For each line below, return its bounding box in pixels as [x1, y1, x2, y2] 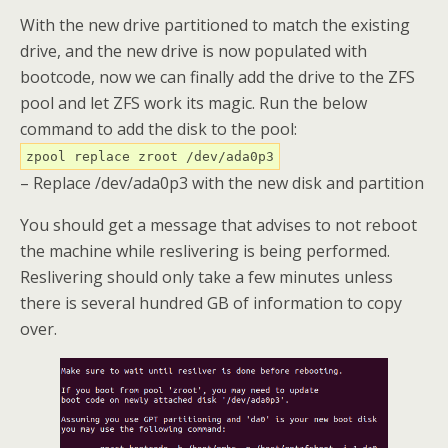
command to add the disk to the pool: [20, 117, 297, 140]
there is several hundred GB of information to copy [20, 291, 402, 314]
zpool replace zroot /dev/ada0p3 [26, 148, 274, 164]
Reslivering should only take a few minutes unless [20, 265, 393, 288]
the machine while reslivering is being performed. [20, 239, 390, 262]
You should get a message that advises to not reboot [20, 213, 417, 236]
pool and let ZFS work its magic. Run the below [20, 91, 367, 114]
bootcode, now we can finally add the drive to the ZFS [20, 65, 415, 88]
